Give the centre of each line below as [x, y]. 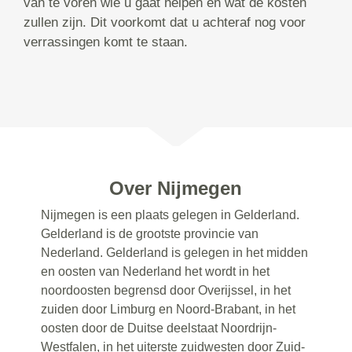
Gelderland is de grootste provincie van [150, 234]
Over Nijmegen [176, 189]
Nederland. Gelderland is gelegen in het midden [175, 253]
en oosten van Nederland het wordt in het [156, 272]
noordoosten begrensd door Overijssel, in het [166, 291]
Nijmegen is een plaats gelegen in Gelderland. [170, 215]
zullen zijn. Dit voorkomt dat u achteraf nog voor [165, 23]
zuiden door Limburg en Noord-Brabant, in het [169, 310]
